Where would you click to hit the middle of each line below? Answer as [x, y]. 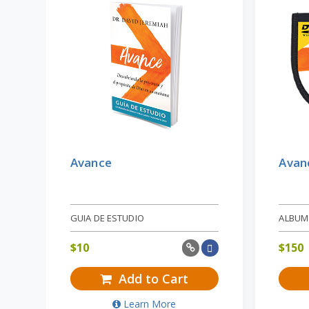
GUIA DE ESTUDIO [107, 218]
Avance [91, 162]
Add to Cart [152, 278]
